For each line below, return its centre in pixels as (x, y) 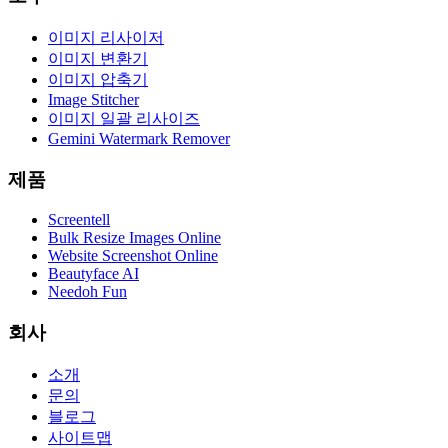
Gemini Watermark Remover (139, 138)
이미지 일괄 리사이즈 (124, 118)
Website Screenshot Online (133, 256)
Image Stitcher (93, 99)
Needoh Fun (87, 292)
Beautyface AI (93, 274)
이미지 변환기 (98, 58)
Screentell (79, 220)
